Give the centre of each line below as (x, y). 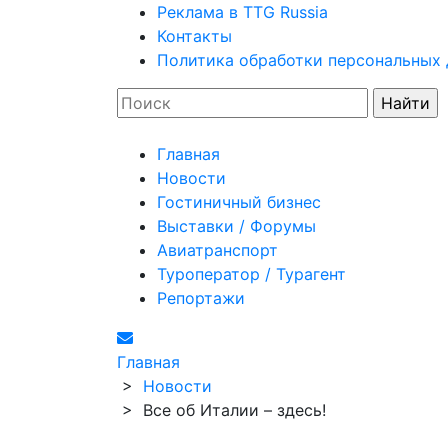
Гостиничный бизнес (239, 202)
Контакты (194, 36)
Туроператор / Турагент (251, 274)
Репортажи (201, 298)
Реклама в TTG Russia (242, 12)
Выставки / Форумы (236, 226)
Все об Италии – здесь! (234, 410)
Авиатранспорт (217, 250)
